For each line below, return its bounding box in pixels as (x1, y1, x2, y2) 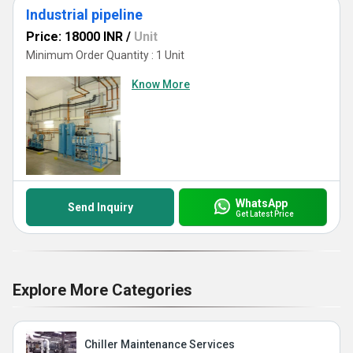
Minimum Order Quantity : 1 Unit (26, 49, 184, 61)
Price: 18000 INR (26, 29, 123, 44)
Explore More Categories (13, 281, 192, 299)
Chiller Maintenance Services (84, 338, 235, 351)
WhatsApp (235, 196, 288, 210)
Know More (132, 78, 190, 91)
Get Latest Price (235, 209, 294, 218)
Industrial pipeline (26, 6, 143, 23)
